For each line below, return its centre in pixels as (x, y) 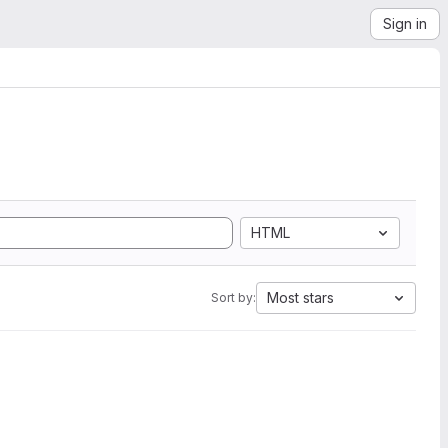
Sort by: (233, 297)
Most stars (300, 297)
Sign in (405, 23)
